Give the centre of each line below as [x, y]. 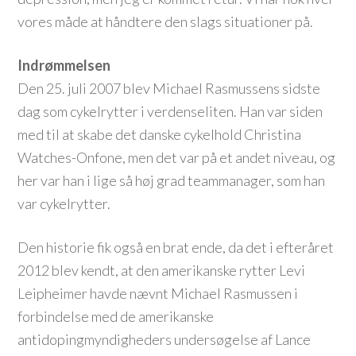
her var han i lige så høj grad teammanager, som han [172, 180]
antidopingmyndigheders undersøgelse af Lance [164, 339]
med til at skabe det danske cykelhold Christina [160, 134]
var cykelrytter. [64, 203]
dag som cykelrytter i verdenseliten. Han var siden [170, 111]
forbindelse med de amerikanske [116, 316]
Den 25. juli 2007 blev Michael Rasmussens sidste [169, 88]
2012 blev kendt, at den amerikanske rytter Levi [162, 270]
